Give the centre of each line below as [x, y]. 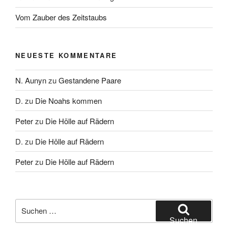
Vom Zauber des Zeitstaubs [61, 17]
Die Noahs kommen [68, 100]
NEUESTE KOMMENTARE [66, 55]
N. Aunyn [31, 80]
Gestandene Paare [90, 80]
